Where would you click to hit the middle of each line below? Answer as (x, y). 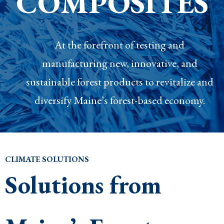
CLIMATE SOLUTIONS (47, 159)
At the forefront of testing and (119, 45)
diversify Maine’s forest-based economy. (119, 100)
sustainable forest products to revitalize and (119, 82)
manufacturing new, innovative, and (119, 63)
